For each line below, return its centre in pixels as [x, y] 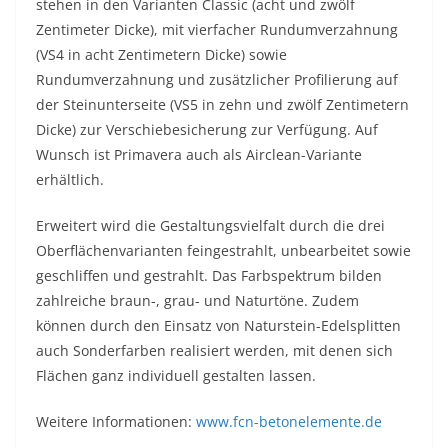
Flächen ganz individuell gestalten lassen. [176, 376]
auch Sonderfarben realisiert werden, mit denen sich [214, 351]
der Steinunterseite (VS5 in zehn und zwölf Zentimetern [222, 105]
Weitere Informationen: [116, 422]
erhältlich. [70, 180]
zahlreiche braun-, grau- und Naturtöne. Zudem [197, 301]
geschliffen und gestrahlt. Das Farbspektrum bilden [209, 276]
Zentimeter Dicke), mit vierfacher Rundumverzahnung [217, 30]
